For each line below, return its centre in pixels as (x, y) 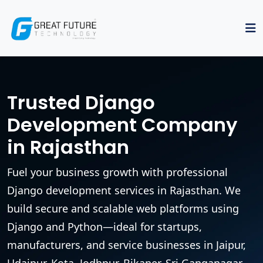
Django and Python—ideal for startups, (104, 226)
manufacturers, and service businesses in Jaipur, (127, 245)
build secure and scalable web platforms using (123, 208)
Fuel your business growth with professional (117, 172)
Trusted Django (81, 102)
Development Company (122, 124)
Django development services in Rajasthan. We (124, 190)
